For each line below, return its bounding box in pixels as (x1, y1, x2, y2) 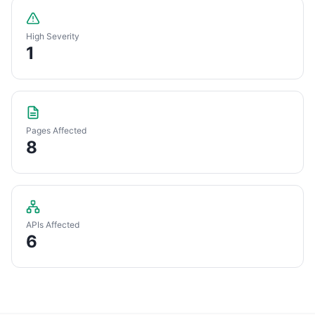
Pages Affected (26, 125, 86, 136)
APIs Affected (26, 219, 79, 230)
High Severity (26, 31, 79, 41)
